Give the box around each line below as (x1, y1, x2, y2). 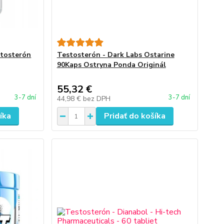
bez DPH (82, 94, 110, 103)
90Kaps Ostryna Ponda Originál (56, 60, 166, 69)
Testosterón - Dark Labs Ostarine (56, 50, 174, 59)
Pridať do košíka (103, 110, 165, 121)
